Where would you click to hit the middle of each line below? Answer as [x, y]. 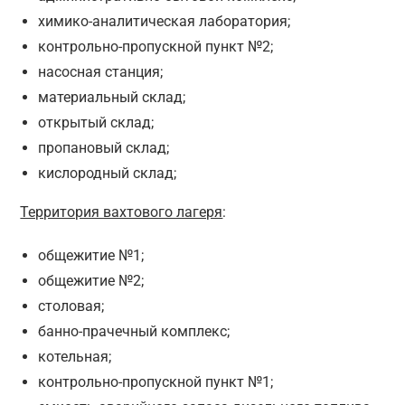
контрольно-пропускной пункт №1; [156, 382]
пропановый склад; [104, 148]
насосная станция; [101, 72]
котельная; [75, 357]
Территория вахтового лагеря [122, 212]
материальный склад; [112, 98]
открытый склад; [96, 123]
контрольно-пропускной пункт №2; [156, 47]
